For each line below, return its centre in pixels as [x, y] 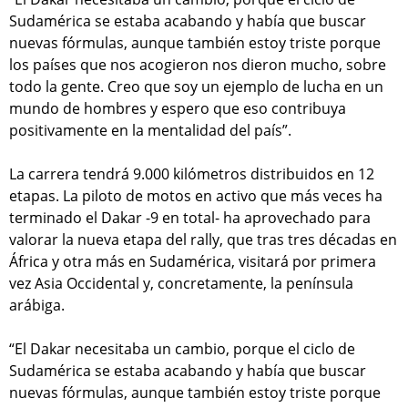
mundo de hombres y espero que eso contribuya [178, 109]
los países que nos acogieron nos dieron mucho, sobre [198, 65]
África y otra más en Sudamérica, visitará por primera [193, 262]
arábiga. [37, 306]
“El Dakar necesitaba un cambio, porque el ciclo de [182, 349]
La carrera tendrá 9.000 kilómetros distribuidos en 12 [192, 174]
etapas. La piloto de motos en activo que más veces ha [196, 196]
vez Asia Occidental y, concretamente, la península [181, 284]
